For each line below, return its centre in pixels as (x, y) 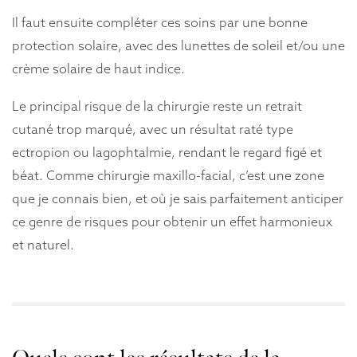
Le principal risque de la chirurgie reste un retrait (157, 106)
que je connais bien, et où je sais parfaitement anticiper (178, 198)
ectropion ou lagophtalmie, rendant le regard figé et (167, 152)
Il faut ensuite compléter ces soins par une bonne (160, 23)
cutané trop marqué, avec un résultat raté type (153, 129)
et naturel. (43, 244)
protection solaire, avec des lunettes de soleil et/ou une (178, 46)
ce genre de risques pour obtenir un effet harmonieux (172, 221)
